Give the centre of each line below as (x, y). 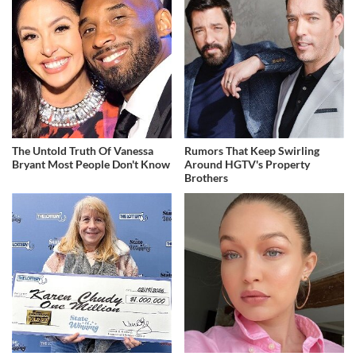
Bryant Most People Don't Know (91, 164)
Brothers (207, 177)
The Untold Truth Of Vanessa (83, 150)
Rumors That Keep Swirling (252, 150)
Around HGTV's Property (248, 164)
